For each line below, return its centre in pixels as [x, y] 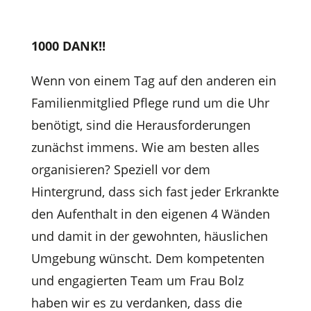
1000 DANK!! [68, 45]
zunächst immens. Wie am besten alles [145, 147]
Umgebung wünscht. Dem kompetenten [148, 258]
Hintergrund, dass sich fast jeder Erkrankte [155, 191]
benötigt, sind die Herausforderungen [141, 125]
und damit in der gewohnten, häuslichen [149, 236]
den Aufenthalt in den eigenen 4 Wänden [150, 213]
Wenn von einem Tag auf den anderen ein [153, 80]
